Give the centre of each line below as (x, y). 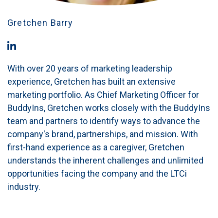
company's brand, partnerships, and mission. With (103, 134)
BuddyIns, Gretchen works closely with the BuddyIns (109, 108)
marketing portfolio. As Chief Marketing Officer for (103, 94)
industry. (24, 186)
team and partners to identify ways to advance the (104, 121)
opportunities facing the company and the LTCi (97, 173)
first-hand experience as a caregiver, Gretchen (96, 147)
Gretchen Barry (40, 23)
